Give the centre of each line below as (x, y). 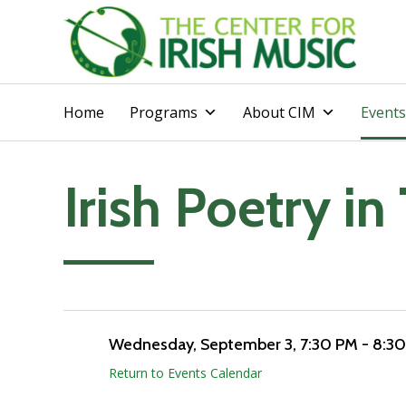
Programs (164, 112)
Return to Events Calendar (185, 372)
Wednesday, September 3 (201, 345)
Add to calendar (94, 265)
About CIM (279, 112)
